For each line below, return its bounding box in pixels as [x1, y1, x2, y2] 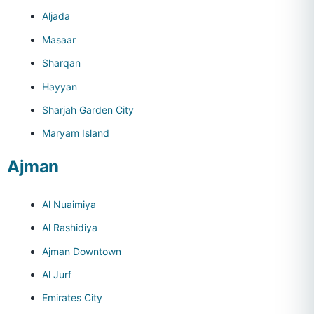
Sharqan [42, 57, 81, 69]
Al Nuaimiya [42, 198, 96, 210]
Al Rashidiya [42, 221, 97, 234]
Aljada [42, 10, 70, 22]
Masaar [42, 33, 76, 46]
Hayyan [42, 80, 77, 93]
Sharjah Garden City [42, 104, 134, 116]
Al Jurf [42, 268, 71, 280]
